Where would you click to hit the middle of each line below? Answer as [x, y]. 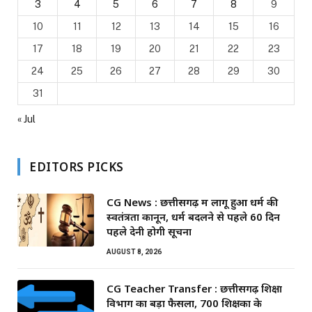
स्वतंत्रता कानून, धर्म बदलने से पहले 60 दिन [193, 217]
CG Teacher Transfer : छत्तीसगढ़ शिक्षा [194, 289]
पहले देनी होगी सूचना [149, 232]
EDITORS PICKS [77, 167]
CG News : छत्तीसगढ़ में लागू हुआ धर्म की [192, 202]
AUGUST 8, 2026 [134, 252]
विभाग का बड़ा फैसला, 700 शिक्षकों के [184, 303]
